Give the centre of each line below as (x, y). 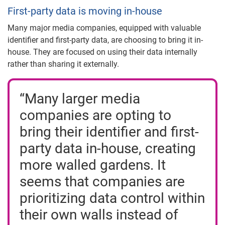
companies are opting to (95, 116)
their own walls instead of (99, 215)
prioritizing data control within (112, 198)
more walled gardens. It (93, 165)
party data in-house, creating (108, 149)
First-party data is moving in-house (85, 11)
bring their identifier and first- (109, 132)
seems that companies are (102, 182)
